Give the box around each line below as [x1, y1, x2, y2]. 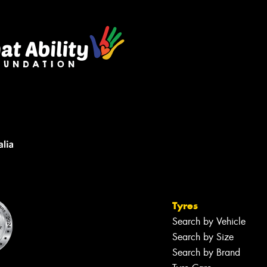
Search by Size [172, 230, 234, 243]
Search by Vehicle [172, 215, 246, 228]
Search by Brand [172, 246, 240, 259]
